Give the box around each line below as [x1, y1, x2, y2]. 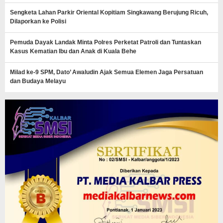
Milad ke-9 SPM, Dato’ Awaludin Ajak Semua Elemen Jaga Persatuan [10, 68, 203, 76]
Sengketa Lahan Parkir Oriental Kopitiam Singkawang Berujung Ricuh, [10, 8, 208, 16]
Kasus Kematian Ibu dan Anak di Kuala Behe [10, 47, 136, 55]
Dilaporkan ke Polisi [10, 17, 66, 25]
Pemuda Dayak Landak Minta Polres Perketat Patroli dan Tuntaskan [10, 38, 201, 46]
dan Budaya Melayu [10, 77, 66, 85]
